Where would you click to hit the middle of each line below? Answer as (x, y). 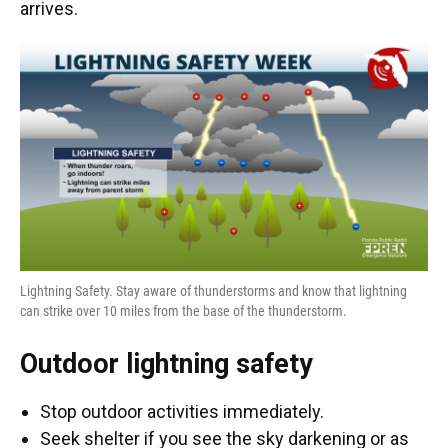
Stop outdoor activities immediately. (182, 411)
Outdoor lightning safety (166, 363)
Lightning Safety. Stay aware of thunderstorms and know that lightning (213, 290)
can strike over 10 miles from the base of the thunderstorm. (183, 310)
